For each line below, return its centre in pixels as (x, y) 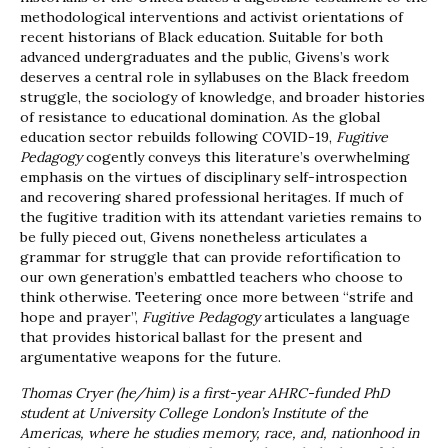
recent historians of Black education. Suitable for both (201, 37)
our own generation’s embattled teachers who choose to (211, 277)
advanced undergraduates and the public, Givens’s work (204, 57)
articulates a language (335, 317)
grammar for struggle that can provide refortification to (210, 257)
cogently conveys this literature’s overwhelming (246, 157)
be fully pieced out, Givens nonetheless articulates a (193, 237)
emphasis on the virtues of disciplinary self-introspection (213, 177)
